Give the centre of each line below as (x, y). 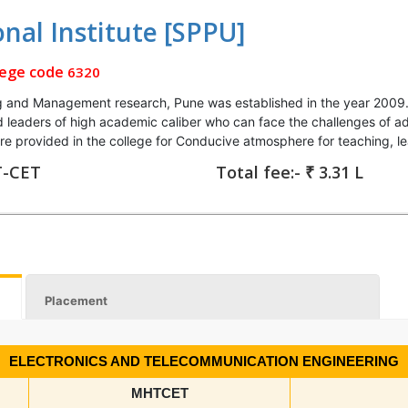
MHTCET (159, 393)
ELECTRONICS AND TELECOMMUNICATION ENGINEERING (204, 361)
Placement (76, 301)
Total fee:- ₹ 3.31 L (290, 172)
